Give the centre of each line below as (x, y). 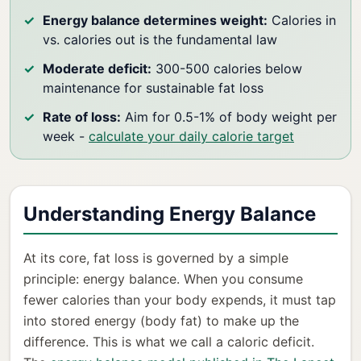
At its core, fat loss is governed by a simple (156, 258)
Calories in (302, 21)
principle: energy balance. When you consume (163, 279)
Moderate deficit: (97, 69)
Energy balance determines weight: (155, 21)
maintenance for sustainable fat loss (153, 88)
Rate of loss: (82, 117)
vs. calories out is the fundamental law (160, 40)
